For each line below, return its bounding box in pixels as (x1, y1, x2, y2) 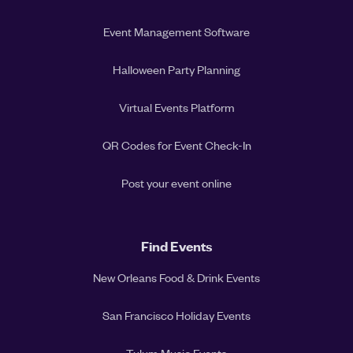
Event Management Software (103, 24, 250, 40)
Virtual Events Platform (118, 99, 235, 116)
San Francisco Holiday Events (102, 307, 251, 324)
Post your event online (121, 175, 232, 191)
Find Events (141, 236, 212, 256)
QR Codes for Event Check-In (102, 137, 251, 154)
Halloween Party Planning (113, 61, 240, 78)
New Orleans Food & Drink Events (93, 269, 260, 286)
